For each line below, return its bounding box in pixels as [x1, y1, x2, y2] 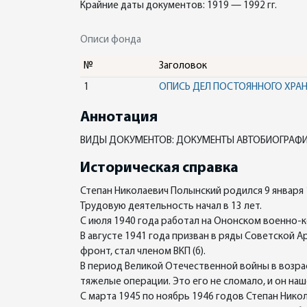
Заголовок [158, 61, 207, 71]
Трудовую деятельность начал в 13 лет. [80, 201, 262, 212]
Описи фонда [80, 35, 141, 45]
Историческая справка [80, 160, 238, 176]
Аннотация [80, 110, 158, 125]
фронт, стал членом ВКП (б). [80, 247, 206, 257]
